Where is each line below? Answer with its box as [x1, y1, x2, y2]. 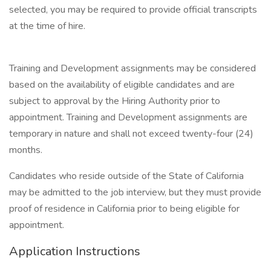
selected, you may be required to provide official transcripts [9, 3, 257, 16]
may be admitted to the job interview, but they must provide [9, 186, 261, 199]
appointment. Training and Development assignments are [9, 111, 247, 124]
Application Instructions [9, 243, 140, 260]
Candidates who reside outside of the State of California [9, 169, 244, 183]
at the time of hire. [9, 19, 88, 33]
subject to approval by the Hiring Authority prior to [9, 94, 220, 108]
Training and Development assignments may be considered [9, 62, 256, 75]
